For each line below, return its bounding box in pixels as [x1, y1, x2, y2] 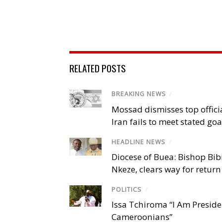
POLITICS [111, 185, 142, 194]
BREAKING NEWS [111, 90, 166, 99]
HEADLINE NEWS [111, 137, 166, 146]
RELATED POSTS [69, 61, 126, 75]
